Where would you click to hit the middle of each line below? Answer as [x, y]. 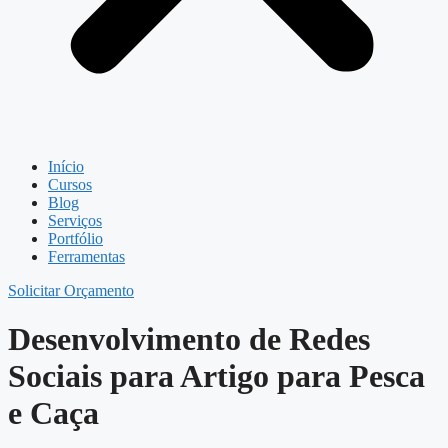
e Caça [53, 413]
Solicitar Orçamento [71, 290]
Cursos [70, 184]
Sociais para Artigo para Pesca [216, 376]
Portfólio [75, 238]
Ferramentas [86, 256]
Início [66, 166]
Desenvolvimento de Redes [189, 339]
